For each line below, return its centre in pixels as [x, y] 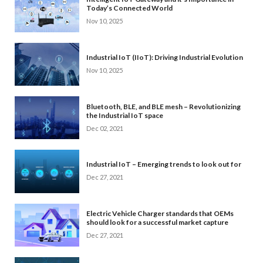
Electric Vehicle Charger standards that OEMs [160, 214]
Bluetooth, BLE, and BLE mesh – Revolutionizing [163, 106]
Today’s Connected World [129, 8]
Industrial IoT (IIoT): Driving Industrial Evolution [165, 57]
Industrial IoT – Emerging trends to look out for [164, 164]
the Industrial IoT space [125, 115]
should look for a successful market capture [157, 222]
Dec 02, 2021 [105, 128]
